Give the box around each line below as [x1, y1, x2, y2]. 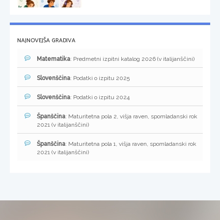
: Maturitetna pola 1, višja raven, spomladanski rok [65, 140, 196, 148]
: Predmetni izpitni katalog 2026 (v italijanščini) [70, 55, 194, 63]
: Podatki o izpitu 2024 [70, 94, 130, 101]
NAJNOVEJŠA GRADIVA [17, 36, 76, 46]
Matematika [37, 55, 70, 63]
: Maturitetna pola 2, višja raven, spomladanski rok [65, 113, 197, 120]
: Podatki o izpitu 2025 [70, 75, 130, 82]
